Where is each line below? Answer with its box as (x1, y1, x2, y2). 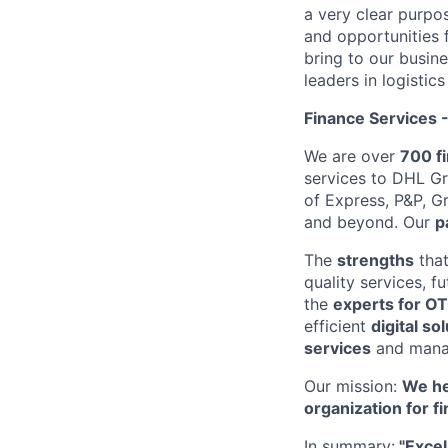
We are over (304, 145, 400, 166)
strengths (337, 249, 414, 270)
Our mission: (304, 375, 402, 396)
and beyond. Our (304, 211, 435, 232)
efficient (304, 315, 371, 336)
